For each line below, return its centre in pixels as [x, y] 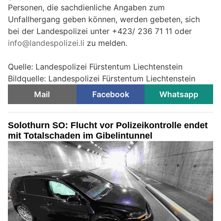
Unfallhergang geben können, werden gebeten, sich [104, 19]
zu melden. [106, 43]
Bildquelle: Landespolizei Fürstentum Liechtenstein [102, 79]
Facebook [110, 94]
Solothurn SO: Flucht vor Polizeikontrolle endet [108, 126]
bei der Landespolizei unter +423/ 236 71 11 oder [100, 31]
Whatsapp [179, 94]
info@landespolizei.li [46, 43]
